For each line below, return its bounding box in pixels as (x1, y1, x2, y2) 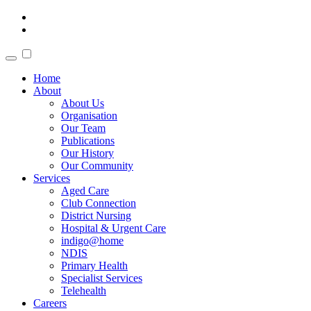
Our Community (61, 160, 133, 171)
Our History (61, 147, 114, 159)
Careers (33, 297, 67, 309)
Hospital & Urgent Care (61, 222, 166, 234)
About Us (61, 97, 104, 109)
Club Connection (61, 197, 136, 209)
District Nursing (61, 210, 131, 221)
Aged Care (61, 185, 109, 196)
